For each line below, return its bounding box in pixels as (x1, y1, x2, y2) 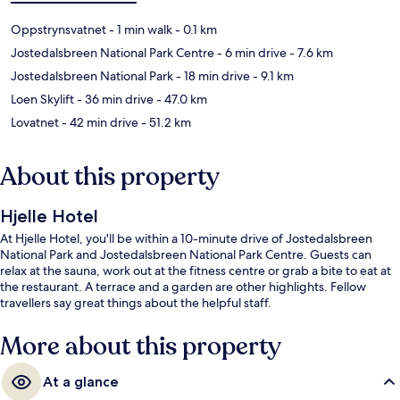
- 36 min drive (74, 91, 154, 108)
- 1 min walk (106, 21, 172, 38)
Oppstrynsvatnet (11, 21, 106, 38)
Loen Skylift (11, 91, 74, 108)
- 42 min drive (59, 114, 138, 131)
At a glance (43, 373, 119, 391)
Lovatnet (11, 114, 59, 131)
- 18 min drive (173, 68, 250, 85)
